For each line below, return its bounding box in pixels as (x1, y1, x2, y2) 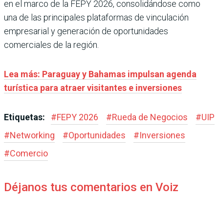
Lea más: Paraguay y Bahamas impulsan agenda (4, 68, 197, 79)
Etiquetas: (4, 111, 47, 122)
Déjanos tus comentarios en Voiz (4, 180, 178, 194)
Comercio (10, 148, 48, 158)
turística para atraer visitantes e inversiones (4, 82, 182, 93)
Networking (10, 130, 55, 140)
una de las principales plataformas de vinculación (4, 12, 189, 22)
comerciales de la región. (4, 39, 99, 50)
